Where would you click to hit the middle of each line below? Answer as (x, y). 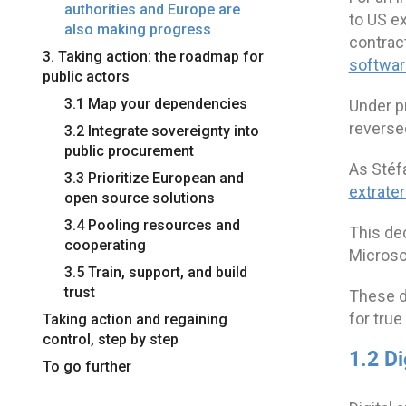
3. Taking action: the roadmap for (153, 56)
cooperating (105, 245)
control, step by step (111, 339)
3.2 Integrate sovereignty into (162, 130)
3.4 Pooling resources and (152, 225)
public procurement (129, 150)
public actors (86, 76)
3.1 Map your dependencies (156, 103)
